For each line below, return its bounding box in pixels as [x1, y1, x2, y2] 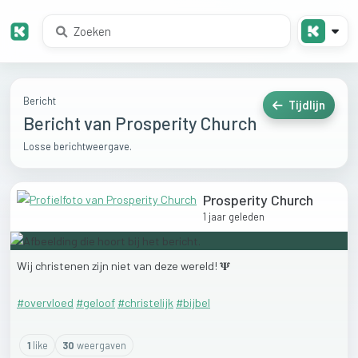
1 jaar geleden [203, 210, 265, 224]
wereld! [181, 259, 220, 273]
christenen [35, 259, 92, 273]
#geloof [76, 296, 115, 310]
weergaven [74, 339, 127, 352]
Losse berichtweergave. [23, 140, 132, 153]
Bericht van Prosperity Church [23, 113, 257, 134]
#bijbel [176, 296, 210, 310]
